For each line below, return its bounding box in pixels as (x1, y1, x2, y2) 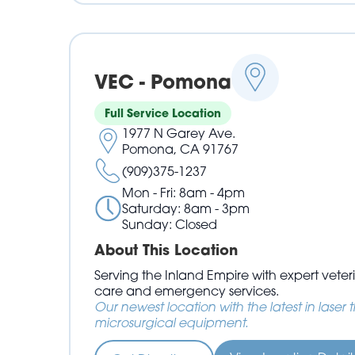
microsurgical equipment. (94, 314, 249, 331)
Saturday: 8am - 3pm (122, 200, 250, 217)
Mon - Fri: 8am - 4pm (122, 185, 246, 201)
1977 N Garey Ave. (122, 125, 236, 142)
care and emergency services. (94, 283, 280, 300)
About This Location (94, 240, 239, 260)
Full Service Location (105, 105, 222, 121)
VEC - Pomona (94, 69, 232, 95)
